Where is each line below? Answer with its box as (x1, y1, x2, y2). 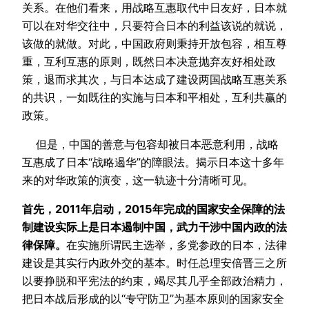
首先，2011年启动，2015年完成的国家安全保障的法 (22, 202, 285, 217)
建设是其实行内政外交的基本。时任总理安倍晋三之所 (22, 256, 287, 270)
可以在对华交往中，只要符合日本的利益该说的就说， (22, 18, 287, 32)
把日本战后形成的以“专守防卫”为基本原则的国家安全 (22, 292, 284, 306)
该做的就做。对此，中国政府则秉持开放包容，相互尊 (22, 36, 287, 50)
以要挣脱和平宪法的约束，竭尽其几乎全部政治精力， (22, 274, 287, 288)
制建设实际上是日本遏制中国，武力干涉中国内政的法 (22, 220, 287, 235)
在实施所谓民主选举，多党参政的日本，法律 (66, 238, 287, 252)
